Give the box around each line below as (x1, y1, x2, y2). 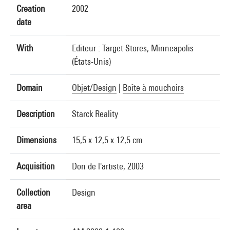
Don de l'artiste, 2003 (72, 161, 144, 171)
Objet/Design (72, 82, 117, 93)
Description (16, 108, 55, 119)
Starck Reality (72, 108, 118, 119)
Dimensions (16, 135, 56, 145)
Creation (16, 3, 45, 14)
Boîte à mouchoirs (123, 82, 184, 93)
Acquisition (16, 161, 55, 171)
